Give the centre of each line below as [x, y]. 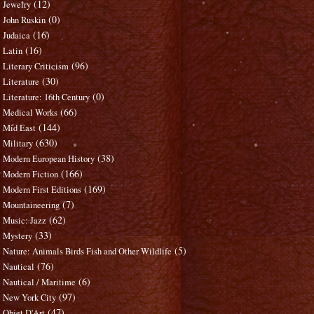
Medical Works [30, 113]
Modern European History [49, 159]
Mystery [18, 236]
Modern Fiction [31, 175]
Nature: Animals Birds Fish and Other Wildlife [88, 252]
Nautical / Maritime [40, 282]
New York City [30, 298]
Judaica [17, 36]
